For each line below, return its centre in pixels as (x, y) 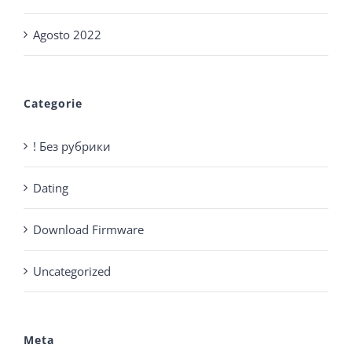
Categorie (53, 103)
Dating (51, 188)
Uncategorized (72, 271)
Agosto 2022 (67, 35)
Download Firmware (88, 229)
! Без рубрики (72, 146)
